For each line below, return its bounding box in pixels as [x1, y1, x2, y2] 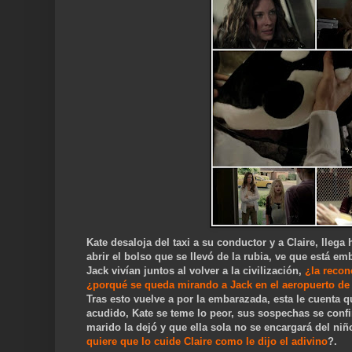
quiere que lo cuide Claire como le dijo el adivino [86, 335, 328, 348]
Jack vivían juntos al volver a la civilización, [86, 265, 305, 277]
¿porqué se [86, 279, 145, 291]
